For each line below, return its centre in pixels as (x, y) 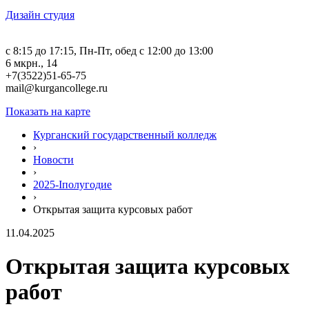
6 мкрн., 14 (31, 63)
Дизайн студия (40, 15)
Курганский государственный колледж (125, 135)
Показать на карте (48, 111)
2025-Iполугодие (72, 185)
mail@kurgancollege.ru (57, 88)
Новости (53, 160)
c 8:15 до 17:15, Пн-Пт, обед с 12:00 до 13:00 (109, 51)
